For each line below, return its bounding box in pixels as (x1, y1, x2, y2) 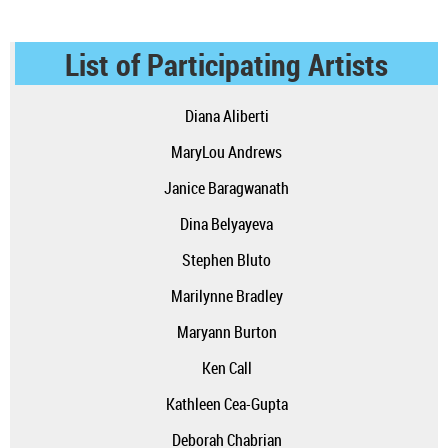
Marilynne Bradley (170, 285, 283, 307)
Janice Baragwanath (164, 177, 289, 199)
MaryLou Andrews (171, 141, 282, 163)
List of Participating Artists (65, 44, 388, 85)
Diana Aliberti (184, 105, 269, 127)
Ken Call (201, 357, 252, 379)
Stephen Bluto (182, 249, 271, 271)
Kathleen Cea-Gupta (165, 393, 288, 415)
